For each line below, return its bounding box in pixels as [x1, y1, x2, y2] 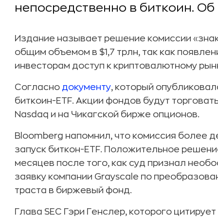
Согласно [15, 83, 62, 91]
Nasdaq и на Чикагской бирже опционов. [15, 110, 200, 119]
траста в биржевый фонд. [15, 186, 132, 195]
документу [62, 83, 111, 91]
